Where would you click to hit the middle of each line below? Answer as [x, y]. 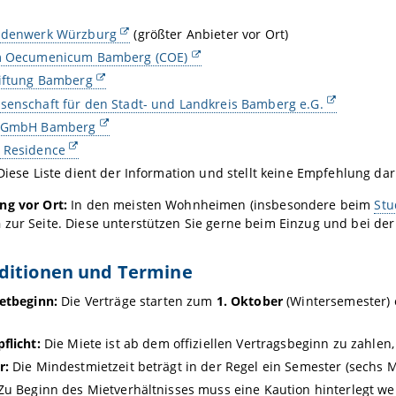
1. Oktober [250, 301]
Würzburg [84, 34]
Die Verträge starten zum [137, 301]
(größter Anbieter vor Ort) [209, 34]
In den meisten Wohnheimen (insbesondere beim [221, 205]
